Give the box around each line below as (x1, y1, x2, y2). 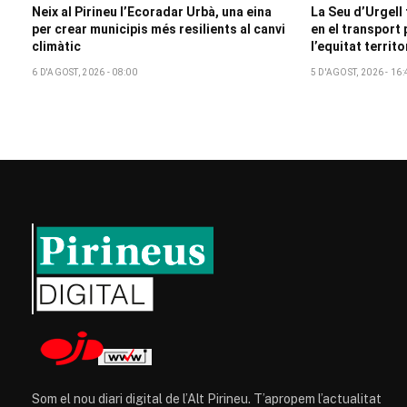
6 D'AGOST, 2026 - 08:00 (32, 66, 137, 77)
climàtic (32, 38, 81, 54)
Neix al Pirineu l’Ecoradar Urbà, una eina (32, 4, 272, 19)
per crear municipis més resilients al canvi (32, 21, 285, 36)
